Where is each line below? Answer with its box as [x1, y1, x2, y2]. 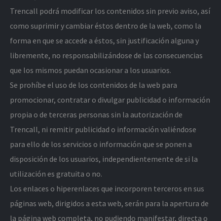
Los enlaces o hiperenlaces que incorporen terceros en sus [10, 184, 204, 193]
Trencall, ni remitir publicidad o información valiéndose [10, 124, 196, 134]
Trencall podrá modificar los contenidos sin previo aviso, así [10, 6, 210, 16]
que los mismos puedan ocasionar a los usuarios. [10, 65, 171, 75]
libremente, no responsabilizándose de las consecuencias [10, 50, 203, 60]
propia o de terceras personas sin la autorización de [10, 110, 183, 119]
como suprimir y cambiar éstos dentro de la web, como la [10, 21, 201, 31]
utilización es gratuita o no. [10, 169, 102, 179]
